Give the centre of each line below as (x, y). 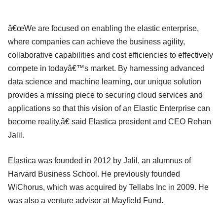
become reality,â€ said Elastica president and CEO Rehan (110, 121)
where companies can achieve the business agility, (96, 41)
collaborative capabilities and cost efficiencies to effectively (110, 55)
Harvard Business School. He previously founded (94, 174)
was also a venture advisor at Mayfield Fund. (86, 200)
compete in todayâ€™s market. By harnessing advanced (106, 68)
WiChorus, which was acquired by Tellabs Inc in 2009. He (108, 187)
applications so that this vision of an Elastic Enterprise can (109, 108)
